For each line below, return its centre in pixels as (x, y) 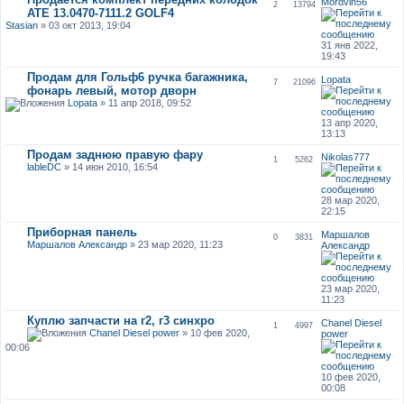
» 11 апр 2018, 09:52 (144, 102)
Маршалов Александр (77, 244)
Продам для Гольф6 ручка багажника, (137, 77)
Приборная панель (82, 232)
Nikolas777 (346, 156)
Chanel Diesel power (134, 332)
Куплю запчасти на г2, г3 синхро (120, 320)
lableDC (44, 166)
